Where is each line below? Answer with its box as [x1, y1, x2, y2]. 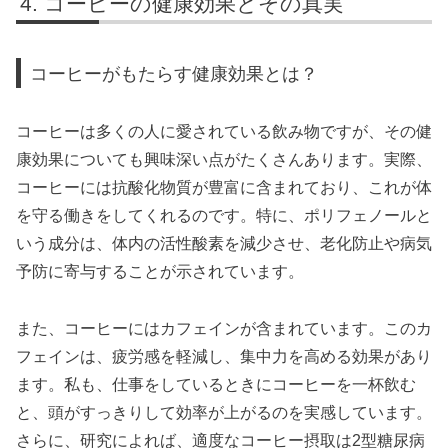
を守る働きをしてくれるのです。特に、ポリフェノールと [16, 207, 432, 225]
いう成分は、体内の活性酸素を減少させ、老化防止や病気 [16, 235, 432, 253]
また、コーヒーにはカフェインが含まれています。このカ [16, 319, 432, 337]
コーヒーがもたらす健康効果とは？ [30, 62, 319, 84]
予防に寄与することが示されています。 [16, 263, 304, 281]
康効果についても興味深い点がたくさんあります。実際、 [16, 151, 432, 169]
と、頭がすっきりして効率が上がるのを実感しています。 [16, 403, 432, 421]
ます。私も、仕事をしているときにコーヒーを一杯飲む [16, 375, 416, 393]
